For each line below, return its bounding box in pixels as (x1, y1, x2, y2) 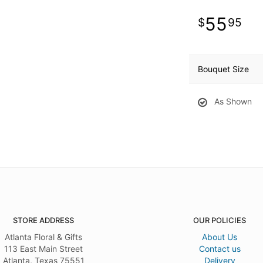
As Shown (214, 96, 252, 106)
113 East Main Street (4, 244, 83, 254)
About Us (202, 232, 237, 242)
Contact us (198, 244, 241, 254)
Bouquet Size (197, 64, 249, 74)
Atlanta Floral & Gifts (5, 232, 82, 242)
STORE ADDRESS (13, 215, 74, 225)
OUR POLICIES (193, 215, 246, 225)
